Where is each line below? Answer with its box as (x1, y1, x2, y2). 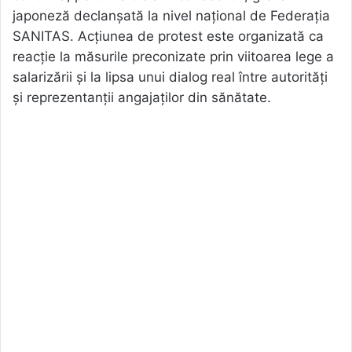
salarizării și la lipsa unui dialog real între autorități (13, 68, 328, 85)
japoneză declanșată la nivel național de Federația (13, 7, 330, 24)
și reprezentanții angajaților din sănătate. (13, 89, 271, 105)
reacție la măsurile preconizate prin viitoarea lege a (13, 48, 334, 64)
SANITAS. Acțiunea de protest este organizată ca (13, 27, 324, 44)
